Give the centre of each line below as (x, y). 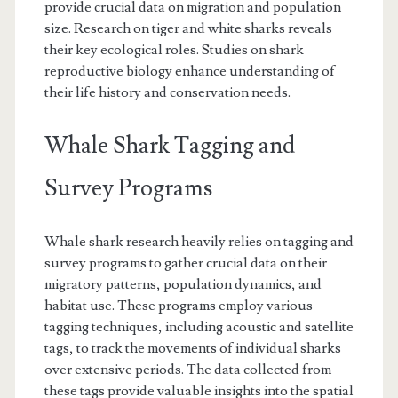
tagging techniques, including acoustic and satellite (199, 327)
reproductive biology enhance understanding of (189, 72)
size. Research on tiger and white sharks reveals (188, 29)
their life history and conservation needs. (167, 93)
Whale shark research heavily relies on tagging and (199, 242)
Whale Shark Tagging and (169, 146)
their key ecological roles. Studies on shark (174, 50)
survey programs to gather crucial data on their (185, 263)
